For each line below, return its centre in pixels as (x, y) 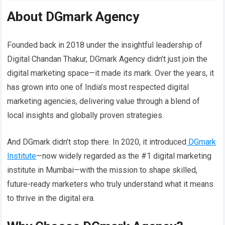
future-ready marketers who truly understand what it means (110, 184)
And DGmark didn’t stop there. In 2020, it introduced (97, 142)
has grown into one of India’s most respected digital (98, 87)
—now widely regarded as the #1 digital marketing (124, 156)
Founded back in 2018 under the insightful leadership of (105, 45)
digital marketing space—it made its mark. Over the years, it (111, 73)
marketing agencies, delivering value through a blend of (104, 101)
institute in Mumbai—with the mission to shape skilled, (102, 170)
